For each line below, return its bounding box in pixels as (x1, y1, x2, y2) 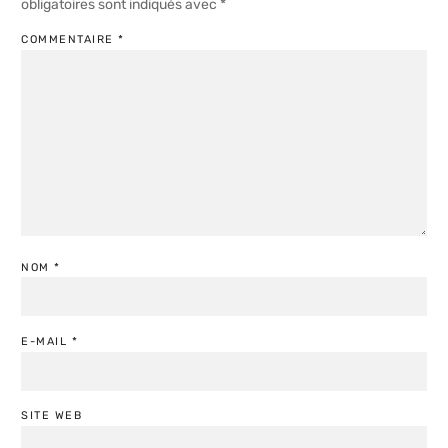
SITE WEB (21, 409, 82, 423)
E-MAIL (21, 335, 72, 349)
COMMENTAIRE (21, 33, 118, 47)
